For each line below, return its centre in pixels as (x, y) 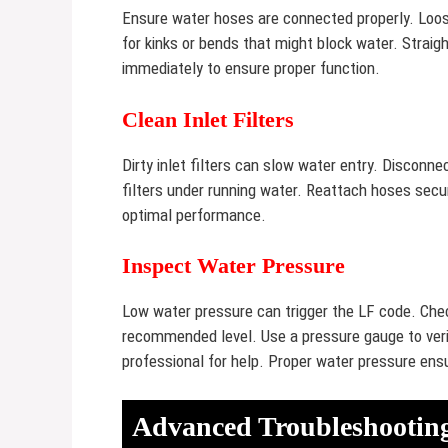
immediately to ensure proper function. (251, 68)
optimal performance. (194, 214)
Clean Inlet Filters (208, 119)
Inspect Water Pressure (233, 266)
